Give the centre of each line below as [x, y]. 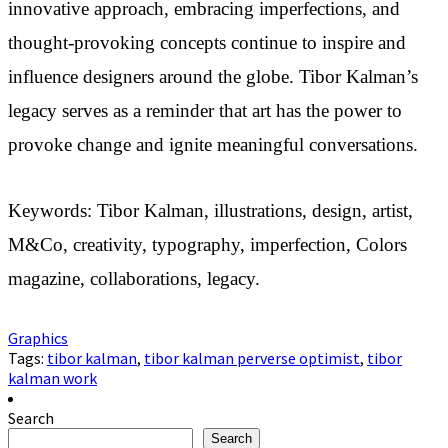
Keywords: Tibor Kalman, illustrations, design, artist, [210, 211]
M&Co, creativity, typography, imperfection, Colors [207, 245]
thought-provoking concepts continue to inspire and [207, 43]
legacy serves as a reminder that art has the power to [205, 111]
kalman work [52, 378]
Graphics [38, 338]
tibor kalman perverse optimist [252, 358]
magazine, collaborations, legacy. [134, 279]
